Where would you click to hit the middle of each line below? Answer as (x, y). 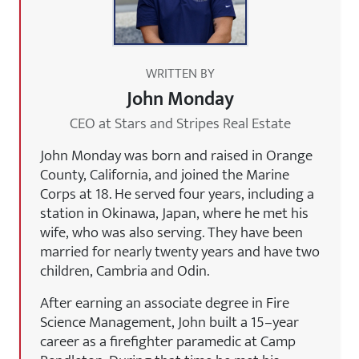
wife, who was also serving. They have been (171, 232)
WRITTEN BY (180, 73)
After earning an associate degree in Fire (165, 303)
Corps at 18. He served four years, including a (177, 194)
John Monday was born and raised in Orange (176, 155)
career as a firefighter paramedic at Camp (168, 341)
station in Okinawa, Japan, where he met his (174, 213)
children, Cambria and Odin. (125, 270)
